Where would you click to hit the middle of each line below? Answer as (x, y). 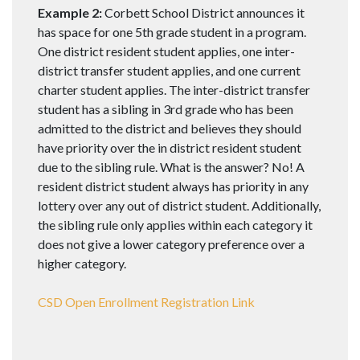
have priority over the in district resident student (170, 148)
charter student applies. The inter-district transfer (174, 90)
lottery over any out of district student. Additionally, (179, 206)
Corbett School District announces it (203, 13)
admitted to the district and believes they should (170, 129)
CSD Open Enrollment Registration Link (146, 302)
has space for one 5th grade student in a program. (172, 32)
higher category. (82, 264)
